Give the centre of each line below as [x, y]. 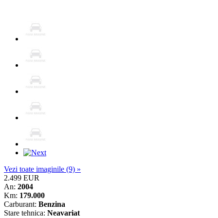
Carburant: [21, 204]
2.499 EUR [22, 178]
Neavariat [64, 213]
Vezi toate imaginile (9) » [42, 169]
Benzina [52, 204]
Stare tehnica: [26, 213]
